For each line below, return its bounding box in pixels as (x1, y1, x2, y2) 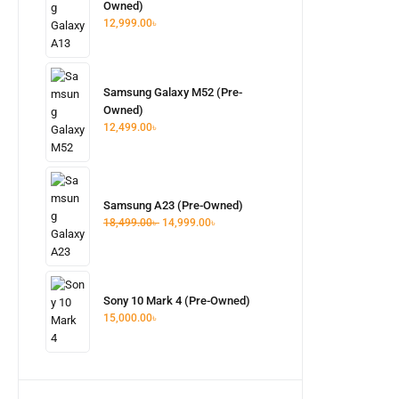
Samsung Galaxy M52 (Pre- (103, 85, 242, 99)
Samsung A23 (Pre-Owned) (103, 198, 243, 212)
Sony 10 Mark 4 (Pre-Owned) (103, 293, 250, 307)
